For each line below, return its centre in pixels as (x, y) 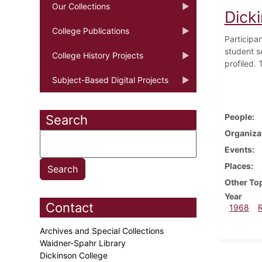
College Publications (91, 30)
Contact (70, 207)
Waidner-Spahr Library (84, 243)
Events (238, 149)
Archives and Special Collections (103, 230)
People (238, 116)
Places (237, 166)
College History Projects (98, 55)
